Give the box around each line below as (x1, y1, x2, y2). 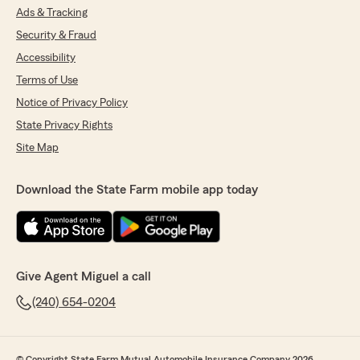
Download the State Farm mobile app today (16, 183, 258, 197)
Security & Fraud (16, 30, 96, 42)
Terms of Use (16, 75, 78, 87)
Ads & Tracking (16, 7, 88, 19)
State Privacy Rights (16, 120, 112, 132)
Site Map (16, 142, 59, 154)
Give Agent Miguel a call (16, 270, 151, 284)
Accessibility (16, 52, 76, 64)
